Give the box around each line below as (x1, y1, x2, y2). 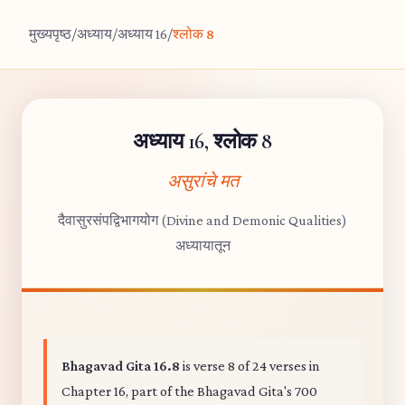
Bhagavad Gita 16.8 (61, 358, 180, 373)
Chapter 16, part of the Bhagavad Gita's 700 (61, 383, 317, 399)
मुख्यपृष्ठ (29, 26, 71, 42)
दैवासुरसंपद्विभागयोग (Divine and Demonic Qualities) (58, 212, 347, 228)
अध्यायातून (174, 238, 231, 253)
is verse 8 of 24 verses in (180, 358, 320, 373)
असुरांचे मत (166, 171, 239, 193)
